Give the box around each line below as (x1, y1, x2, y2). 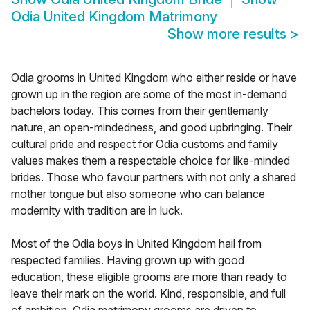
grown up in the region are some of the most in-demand (11, 87, 287, 102)
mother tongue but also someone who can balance (11, 187, 265, 201)
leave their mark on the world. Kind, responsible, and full (11, 286, 286, 301)
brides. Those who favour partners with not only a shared (11, 170, 296, 185)
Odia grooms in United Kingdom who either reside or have (11, 71, 297, 85)
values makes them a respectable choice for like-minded (11, 154, 290, 168)
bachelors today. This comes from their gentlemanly (11, 104, 268, 118)
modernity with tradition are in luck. (11, 203, 183, 218)
